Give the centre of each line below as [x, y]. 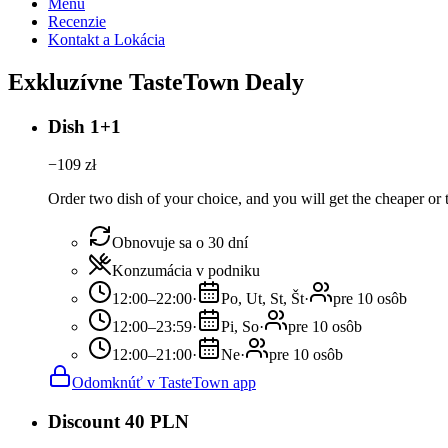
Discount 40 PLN [118, 422]
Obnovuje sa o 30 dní [180, 243]
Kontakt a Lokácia [106, 39]
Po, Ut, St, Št [262, 299]
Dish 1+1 [84, 126]
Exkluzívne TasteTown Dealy [156, 81]
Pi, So [240, 327]
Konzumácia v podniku [186, 271]
